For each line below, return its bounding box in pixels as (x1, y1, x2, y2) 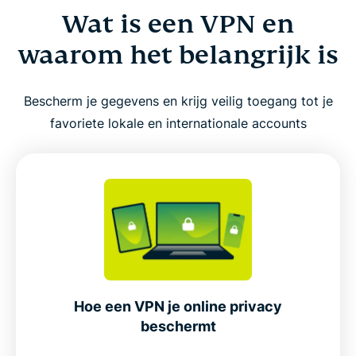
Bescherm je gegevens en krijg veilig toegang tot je (23, 92, 333, 109)
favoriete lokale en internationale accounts (49, 114, 307, 131)
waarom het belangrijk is (17, 38, 339, 71)
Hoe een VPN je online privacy (74, 297, 282, 315)
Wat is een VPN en (62, 7, 294, 40)
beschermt (140, 317, 216, 335)
